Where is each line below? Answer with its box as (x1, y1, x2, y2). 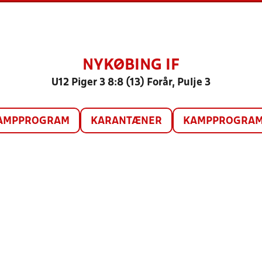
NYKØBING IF (82, 58, 180, 73)
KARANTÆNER (90, 116, 162, 126)
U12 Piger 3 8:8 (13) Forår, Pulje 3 (51, 78, 211, 88)
